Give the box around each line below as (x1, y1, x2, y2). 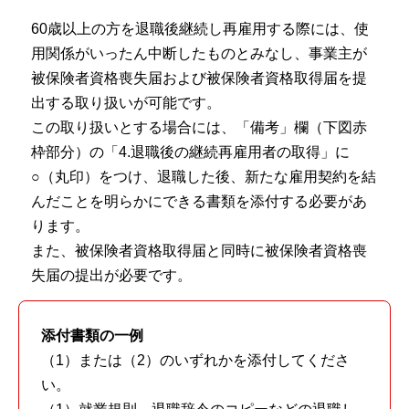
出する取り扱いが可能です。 (30, 95, 221, 111)
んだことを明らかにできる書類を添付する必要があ (30, 194, 367, 210)
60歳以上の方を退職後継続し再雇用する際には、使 (30, 21, 369, 37)
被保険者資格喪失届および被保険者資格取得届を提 (30, 70, 367, 87)
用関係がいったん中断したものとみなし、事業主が (30, 46, 367, 62)
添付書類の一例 (40, 327, 143, 343)
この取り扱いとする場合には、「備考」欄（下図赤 (30, 120, 367, 136)
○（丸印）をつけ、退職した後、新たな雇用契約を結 (30, 169, 376, 185)
